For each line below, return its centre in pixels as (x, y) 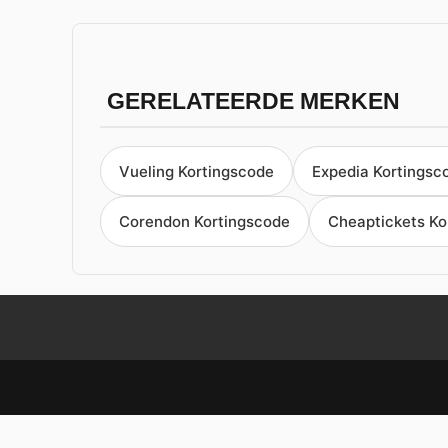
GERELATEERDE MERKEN (253, 101)
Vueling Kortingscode (196, 171)
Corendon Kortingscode (204, 222)
